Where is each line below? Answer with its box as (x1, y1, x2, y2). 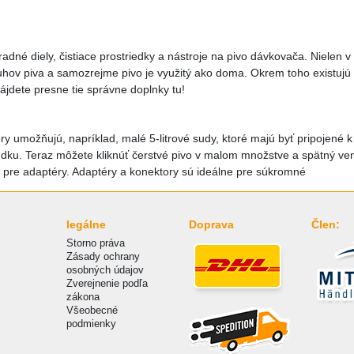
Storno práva (66, 236, 125, 249)
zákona (66, 290, 100, 303)
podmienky (66, 317, 116, 330)
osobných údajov (66, 263, 144, 276)
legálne (66, 217, 106, 231)
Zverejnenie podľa (66, 277, 148, 289)
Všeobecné (66, 303, 118, 316)
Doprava (188, 217, 234, 231)
